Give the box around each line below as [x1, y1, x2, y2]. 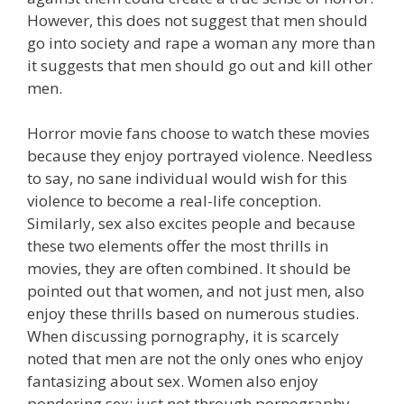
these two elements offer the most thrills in [27, 235, 328, 256]
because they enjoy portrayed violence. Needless [27, 145, 372, 166]
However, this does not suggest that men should [27, 9, 368, 31]
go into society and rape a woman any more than [27, 32, 375, 53]
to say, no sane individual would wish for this [27, 168, 347, 188]
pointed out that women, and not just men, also [27, 280, 364, 301]
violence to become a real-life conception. [27, 190, 321, 211]
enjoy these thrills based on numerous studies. [27, 303, 359, 324]
